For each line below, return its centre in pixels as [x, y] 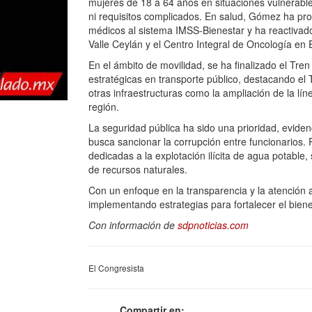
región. [104, 107]
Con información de [133, 225]
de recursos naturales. [138, 169]
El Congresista [116, 268]
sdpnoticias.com [213, 225]
